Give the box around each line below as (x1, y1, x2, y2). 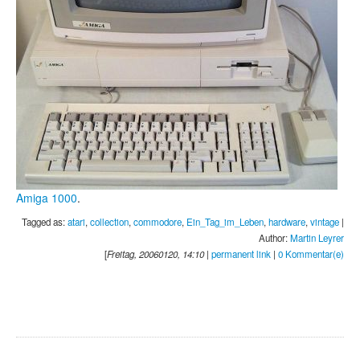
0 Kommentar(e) (278, 247, 344, 260)
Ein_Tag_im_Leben (186, 215, 264, 228)
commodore (133, 215, 182, 228)
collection (90, 215, 129, 228)
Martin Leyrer (290, 231, 344, 244)
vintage (310, 215, 339, 228)
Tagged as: (22, 215, 67, 228)
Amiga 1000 (16, 189, 77, 206)
